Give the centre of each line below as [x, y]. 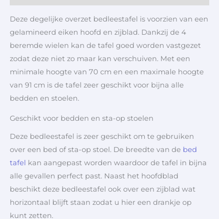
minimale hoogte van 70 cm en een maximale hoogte [107, 72]
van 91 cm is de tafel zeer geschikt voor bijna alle [97, 85]
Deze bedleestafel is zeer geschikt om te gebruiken [102, 137]
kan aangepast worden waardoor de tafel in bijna [116, 163]
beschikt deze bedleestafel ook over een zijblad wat [103, 189]
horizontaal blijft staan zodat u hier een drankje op [101, 203]
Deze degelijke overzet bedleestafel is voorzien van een [109, 19]
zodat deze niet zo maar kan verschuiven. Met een [100, 58]
